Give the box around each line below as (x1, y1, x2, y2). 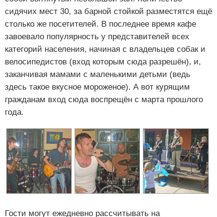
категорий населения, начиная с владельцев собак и (5, 45, 205, 54)
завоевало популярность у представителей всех (5, 32, 189, 42)
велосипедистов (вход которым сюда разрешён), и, (5, 57, 201, 67)
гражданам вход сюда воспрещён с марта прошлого (5, 95, 203, 105)
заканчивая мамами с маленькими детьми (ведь (5, 70, 190, 79)
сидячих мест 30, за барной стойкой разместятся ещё (5, 7, 212, 16)
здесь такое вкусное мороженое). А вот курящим (5, 82, 190, 92)
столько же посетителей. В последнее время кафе (5, 19, 196, 29)
